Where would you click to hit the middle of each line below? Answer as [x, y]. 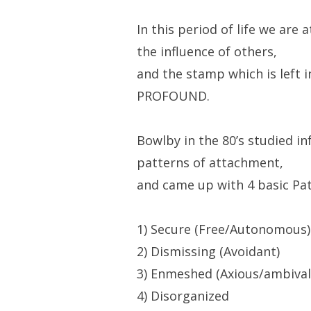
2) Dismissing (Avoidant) [208, 252]
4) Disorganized [183, 296]
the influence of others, [207, 52]
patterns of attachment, [210, 163]
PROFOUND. [173, 96]
